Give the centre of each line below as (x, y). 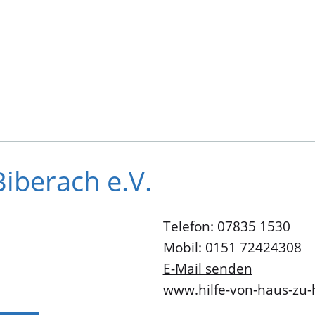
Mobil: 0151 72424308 (232, 248)
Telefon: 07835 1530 (226, 227)
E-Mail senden (207, 268)
